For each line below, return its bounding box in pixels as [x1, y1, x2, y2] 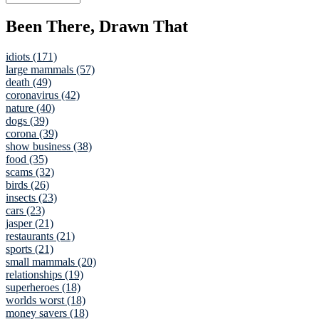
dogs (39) [6, 115, 48, 127]
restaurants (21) [6, 230, 75, 243]
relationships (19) [6, 268, 83, 281]
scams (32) [6, 166, 54, 179]
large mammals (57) [6, 63, 95, 76]
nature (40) [6, 102, 55, 115]
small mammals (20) [6, 256, 96, 268]
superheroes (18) [6, 281, 80, 294]
